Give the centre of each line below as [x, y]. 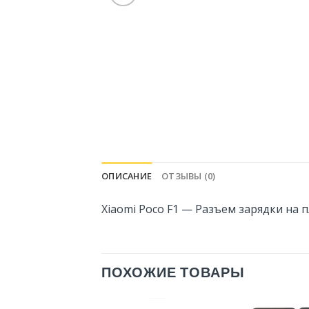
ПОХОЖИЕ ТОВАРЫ [173, 273]
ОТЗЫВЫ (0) [189, 176]
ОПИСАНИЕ [127, 176]
